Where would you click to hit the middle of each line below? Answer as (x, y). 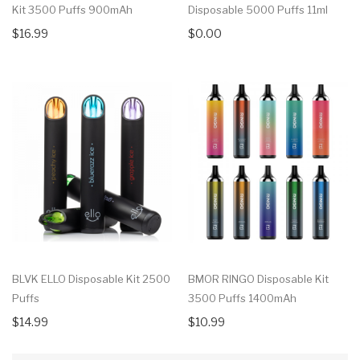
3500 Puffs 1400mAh (242, 298)
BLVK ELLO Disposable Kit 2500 (91, 278)
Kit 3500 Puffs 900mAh (72, 9)
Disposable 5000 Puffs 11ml (258, 9)
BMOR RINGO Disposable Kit (258, 278)
